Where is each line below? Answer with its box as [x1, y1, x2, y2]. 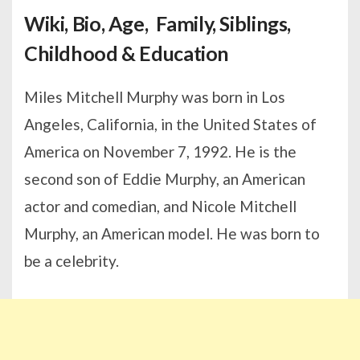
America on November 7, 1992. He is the [24, 142, 297, 162]
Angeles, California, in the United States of [24, 115, 317, 134]
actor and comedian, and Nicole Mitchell [24, 197, 297, 216]
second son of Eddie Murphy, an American [24, 170, 305, 189]
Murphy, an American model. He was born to [24, 224, 320, 243]
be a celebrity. [24, 252, 119, 271]
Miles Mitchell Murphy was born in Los [24, 88, 285, 107]
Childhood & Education [24, 41, 230, 66]
